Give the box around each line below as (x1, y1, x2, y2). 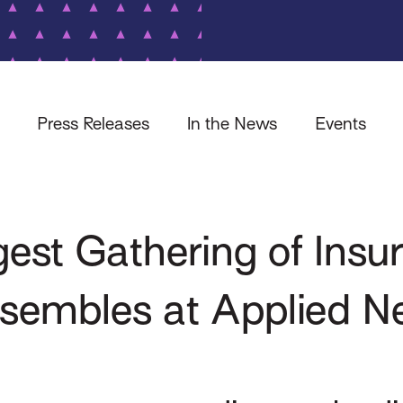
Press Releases (37, 112, 150, 133)
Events (314, 112, 366, 133)
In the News (187, 112, 277, 133)
